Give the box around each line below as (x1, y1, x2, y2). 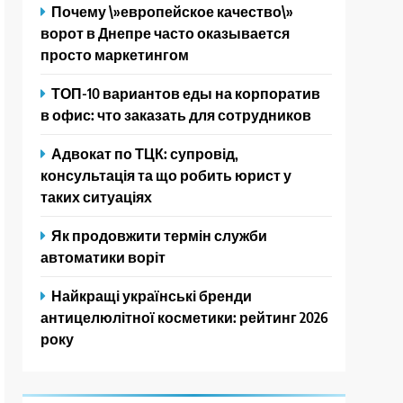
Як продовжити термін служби (51, 226, 268, 246)
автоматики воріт (40, 247, 166, 267)
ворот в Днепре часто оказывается (40, 23, 291, 43)
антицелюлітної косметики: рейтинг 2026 (40, 308, 329, 327)
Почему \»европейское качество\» (51, 2, 294, 22)
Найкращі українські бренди (51, 286, 253, 306)
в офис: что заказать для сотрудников (40, 105, 312, 125)
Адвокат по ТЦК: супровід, (51, 144, 239, 164)
